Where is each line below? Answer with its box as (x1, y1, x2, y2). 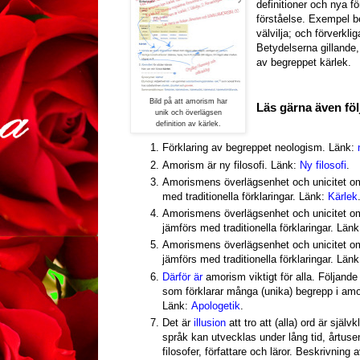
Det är (162, 317, 194, 329)
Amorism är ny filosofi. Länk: (162, 158, 300, 171)
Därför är (162, 270, 202, 283)
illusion (194, 317, 226, 329)
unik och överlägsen (154, 108, 222, 117)
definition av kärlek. (155, 120, 221, 129)
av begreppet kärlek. (256, 56, 355, 69)
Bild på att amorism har (149, 97, 227, 106)
